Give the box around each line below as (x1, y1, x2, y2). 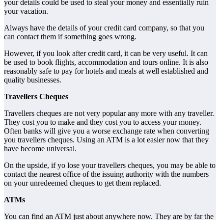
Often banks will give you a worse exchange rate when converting (4, 127, 209, 136)
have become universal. (4, 144, 77, 153)
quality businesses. (4, 76, 61, 84)
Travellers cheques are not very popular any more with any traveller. (4, 109, 214, 118)
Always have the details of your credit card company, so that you (4, 24, 204, 32)
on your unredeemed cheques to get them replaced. (4, 179, 161, 188)
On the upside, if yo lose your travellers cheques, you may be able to (4, 161, 216, 170)
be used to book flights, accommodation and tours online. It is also (4, 58, 208, 67)
